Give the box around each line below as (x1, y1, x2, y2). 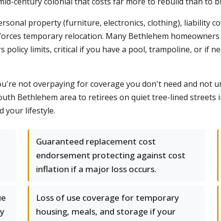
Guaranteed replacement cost (36, 136, 156, 147)
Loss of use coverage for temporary (36, 192, 179, 203)
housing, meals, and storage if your (36, 206, 176, 217)
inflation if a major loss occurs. (36, 163, 156, 175)
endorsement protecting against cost (36, 149, 185, 161)
